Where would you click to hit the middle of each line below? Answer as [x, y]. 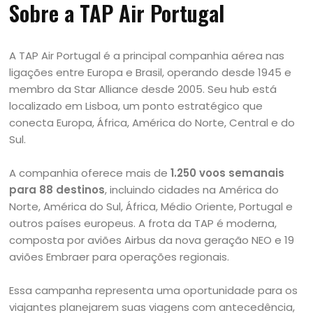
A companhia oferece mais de [90, 173]
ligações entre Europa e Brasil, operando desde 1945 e [151, 72]
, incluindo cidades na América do [192, 190]
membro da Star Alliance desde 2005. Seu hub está [143, 89]
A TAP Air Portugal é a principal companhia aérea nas [147, 56]
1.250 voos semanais [228, 173]
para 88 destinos [57, 190]
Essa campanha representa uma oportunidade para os [154, 290]
